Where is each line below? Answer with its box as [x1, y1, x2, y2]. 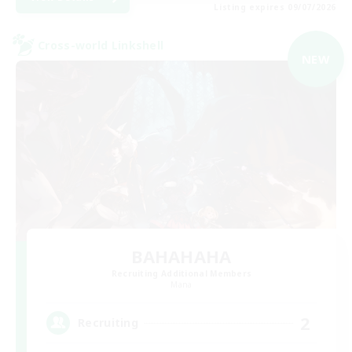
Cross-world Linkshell [38, 37, 164, 53]
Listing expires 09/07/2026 [214, 2, 336, 13]
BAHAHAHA [131, 244, 232, 268]
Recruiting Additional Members [111, 267, 252, 279]
